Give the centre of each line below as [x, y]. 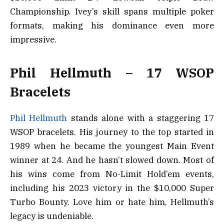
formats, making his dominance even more [112, 25]
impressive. [33, 39]
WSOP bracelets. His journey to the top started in [112, 132]
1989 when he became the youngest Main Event [112, 146]
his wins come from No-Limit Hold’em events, [112, 174]
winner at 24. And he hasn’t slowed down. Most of [112, 160]
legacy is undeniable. [52, 216]
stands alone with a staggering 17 [141, 118]
